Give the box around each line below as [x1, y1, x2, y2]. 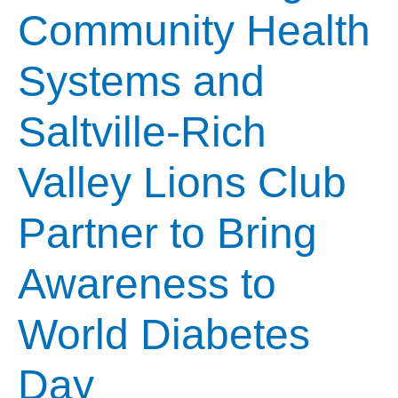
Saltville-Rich [18, 108, 267, 156]
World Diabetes [18, 311, 310, 359]
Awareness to [18, 260, 276, 308]
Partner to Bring [18, 210, 317, 258]
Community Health [18, 7, 370, 55]
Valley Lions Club [18, 159, 346, 207]
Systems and [18, 58, 265, 106]
